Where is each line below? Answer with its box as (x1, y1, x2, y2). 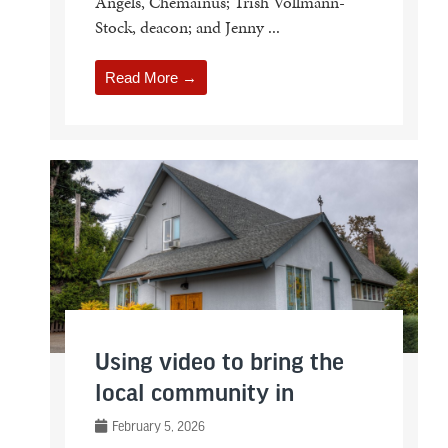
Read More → (104, 68, 197, 86)
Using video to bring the (94, 350, 344, 378)
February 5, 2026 (108, 419, 205, 434)
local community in (94, 381, 294, 409)
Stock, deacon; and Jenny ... (94, 14, 280, 39)
